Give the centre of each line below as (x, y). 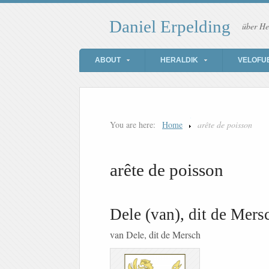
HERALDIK (179, 60)
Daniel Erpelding (170, 27)
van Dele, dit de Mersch (155, 235)
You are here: (133, 125)
